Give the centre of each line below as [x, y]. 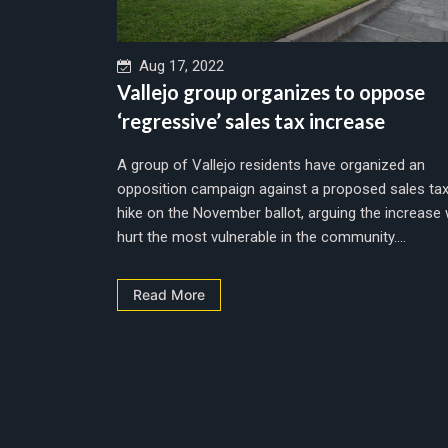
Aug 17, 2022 [177, 65]
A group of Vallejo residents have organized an [271, 164]
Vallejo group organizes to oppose [271, 91]
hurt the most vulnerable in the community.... [261, 236]
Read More [169, 294]
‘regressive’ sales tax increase [251, 120]
